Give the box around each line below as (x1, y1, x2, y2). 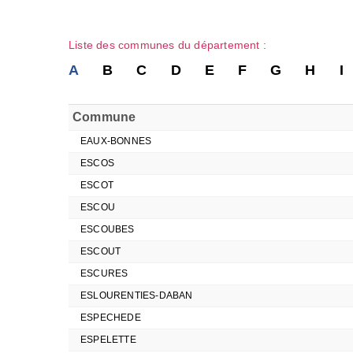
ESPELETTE (80, 334, 136, 345)
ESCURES (80, 268, 128, 279)
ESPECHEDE (80, 312, 141, 323)
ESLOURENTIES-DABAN (80, 290, 193, 301)
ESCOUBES (80, 224, 135, 235)
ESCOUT (80, 246, 121, 257)
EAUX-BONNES (80, 136, 152, 147)
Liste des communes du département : (69, 39, 266, 51)
